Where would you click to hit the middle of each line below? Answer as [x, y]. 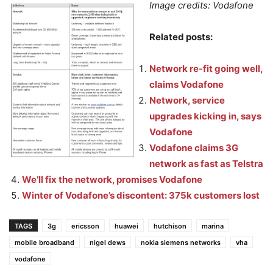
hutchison [170, 226]
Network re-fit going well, [206, 69]
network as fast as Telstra [206, 164]
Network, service [187, 100]
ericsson [85, 226]
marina [213, 226]
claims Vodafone [186, 84]
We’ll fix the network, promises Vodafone [112, 179]
